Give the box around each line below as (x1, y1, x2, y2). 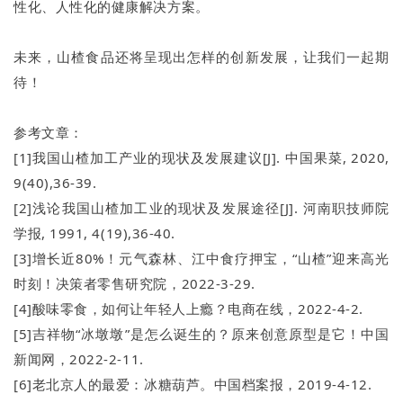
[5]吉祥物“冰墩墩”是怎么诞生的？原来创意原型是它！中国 (13, 325, 390, 344)
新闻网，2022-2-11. (13, 350, 144, 369)
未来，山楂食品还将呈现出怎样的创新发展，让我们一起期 (13, 48, 390, 67)
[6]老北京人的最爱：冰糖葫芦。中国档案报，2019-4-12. (13, 375, 372, 394)
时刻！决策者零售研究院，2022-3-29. (13, 274, 255, 293)
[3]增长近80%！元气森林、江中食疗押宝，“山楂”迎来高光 (13, 249, 390, 268)
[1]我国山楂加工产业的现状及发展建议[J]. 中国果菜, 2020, (13, 148, 390, 167)
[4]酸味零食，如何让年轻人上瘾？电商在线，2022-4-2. (13, 300, 363, 318)
